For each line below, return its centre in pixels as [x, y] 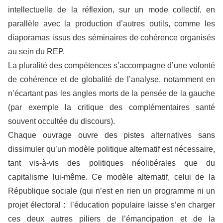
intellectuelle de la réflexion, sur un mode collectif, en [111, 10]
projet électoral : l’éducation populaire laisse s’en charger [111, 205]
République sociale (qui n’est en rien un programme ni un [111, 191]
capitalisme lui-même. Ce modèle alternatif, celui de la [111, 177]
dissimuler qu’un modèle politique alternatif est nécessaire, [111, 149]
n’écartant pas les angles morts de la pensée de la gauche [111, 93]
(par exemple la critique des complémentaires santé [111, 107]
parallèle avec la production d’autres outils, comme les [111, 24]
